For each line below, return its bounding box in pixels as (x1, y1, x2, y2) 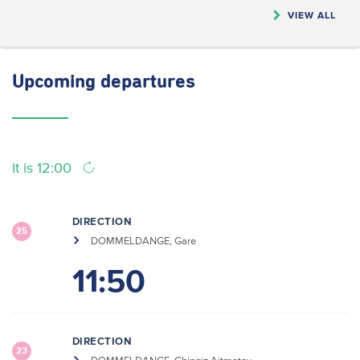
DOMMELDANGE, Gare (88, 235, 196, 247)
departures (100, 72, 195, 92)
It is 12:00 (12, 160, 76, 176)
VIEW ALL (288, 10, 336, 20)
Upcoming (12, 72, 100, 92)
